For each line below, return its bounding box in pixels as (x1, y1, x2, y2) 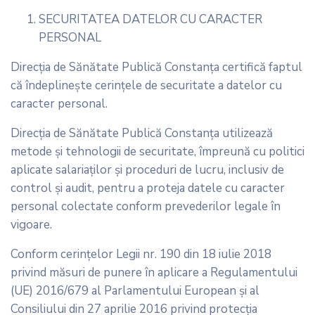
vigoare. (11, 216, 52, 233)
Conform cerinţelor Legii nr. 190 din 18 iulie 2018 (11, 245, 271, 262)
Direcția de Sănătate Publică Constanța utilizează (11, 124, 273, 141)
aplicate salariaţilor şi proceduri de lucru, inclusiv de (11, 161, 284, 178)
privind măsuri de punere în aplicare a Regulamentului (11, 264, 297, 281)
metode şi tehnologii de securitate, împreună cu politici (11, 143, 304, 160)
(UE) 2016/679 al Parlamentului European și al (11, 282, 259, 299)
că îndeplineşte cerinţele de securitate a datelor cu (11, 77, 282, 94)
